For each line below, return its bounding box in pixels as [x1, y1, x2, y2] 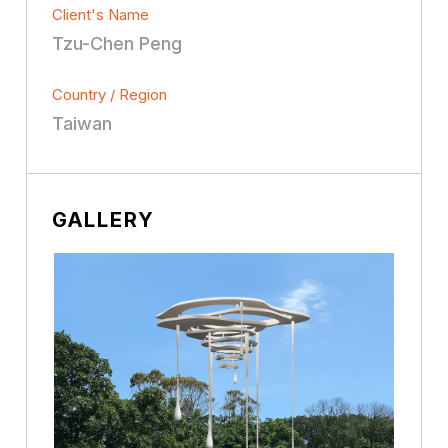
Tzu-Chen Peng [52, 32, 183, 54]
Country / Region [52, 84, 168, 104]
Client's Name [52, 4, 150, 24]
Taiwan [52, 112, 113, 134]
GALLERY [52, 207, 156, 232]
